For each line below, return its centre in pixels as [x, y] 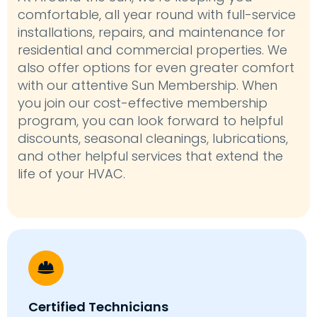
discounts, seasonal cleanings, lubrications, [153, 138]
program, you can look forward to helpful [150, 120]
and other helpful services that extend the [150, 156]
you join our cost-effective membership [143, 103]
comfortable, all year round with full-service [157, 14]
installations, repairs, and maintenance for [151, 32]
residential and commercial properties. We [152, 50]
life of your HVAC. [71, 173]
